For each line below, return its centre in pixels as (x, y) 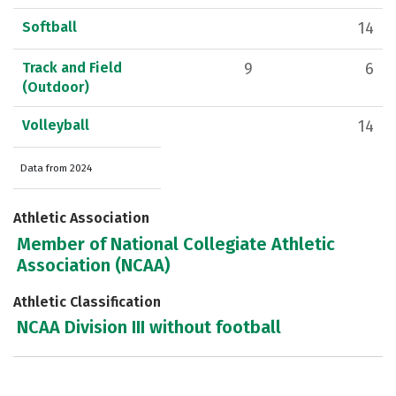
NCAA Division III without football (149, 327)
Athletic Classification (87, 301)
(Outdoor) (56, 88)
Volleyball (56, 126)
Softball (49, 27)
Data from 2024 (56, 168)
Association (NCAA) (94, 265)
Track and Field (72, 68)
